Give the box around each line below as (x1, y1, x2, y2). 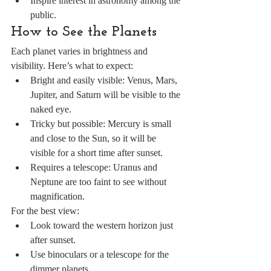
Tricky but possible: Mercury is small (30, 119, 174, 129)
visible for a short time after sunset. (30, 148, 163, 158)
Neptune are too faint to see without (30, 177, 169, 187)
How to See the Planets (11, 25, 157, 39)
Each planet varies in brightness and (11, 46, 150, 56)
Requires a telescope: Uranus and (30, 162, 160, 172)
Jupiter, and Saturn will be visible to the (30, 90, 183, 100)
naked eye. (30, 104, 71, 114)
